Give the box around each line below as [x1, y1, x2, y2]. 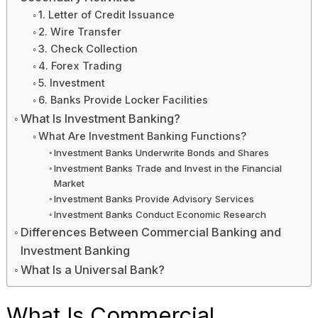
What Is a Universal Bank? [21, 262, 165, 277]
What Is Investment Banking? [21, 111, 181, 126]
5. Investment [38, 76, 105, 89]
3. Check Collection [38, 42, 138, 55]
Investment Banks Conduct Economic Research [54, 208, 267, 220]
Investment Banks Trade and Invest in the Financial [54, 162, 283, 174]
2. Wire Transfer [38, 25, 124, 38]
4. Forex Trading [38, 59, 122, 72]
